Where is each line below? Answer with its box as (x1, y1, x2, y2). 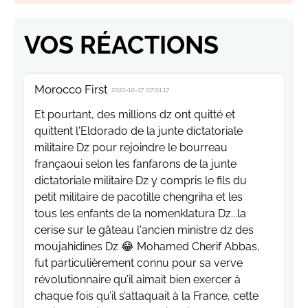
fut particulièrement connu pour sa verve (34, 256, 243, 270)
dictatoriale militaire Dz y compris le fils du (34, 174, 247, 188)
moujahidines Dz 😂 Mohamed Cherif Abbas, (34, 240, 260, 254)
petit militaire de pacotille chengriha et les (34, 190, 243, 204)
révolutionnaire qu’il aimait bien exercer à (34, 273, 241, 287)
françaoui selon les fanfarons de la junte (34, 157, 236, 171)
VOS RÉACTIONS (24, 30, 219, 60)
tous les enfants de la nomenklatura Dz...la (34, 207, 246, 221)
